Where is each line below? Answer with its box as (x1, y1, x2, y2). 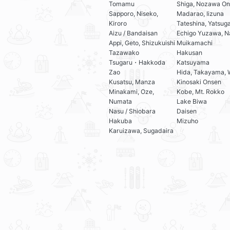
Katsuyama (177, 59, 210, 67)
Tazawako (109, 49, 139, 57)
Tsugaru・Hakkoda (109, 59, 165, 67)
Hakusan (177, 49, 203, 57)
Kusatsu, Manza (109, 78, 155, 86)
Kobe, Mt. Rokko (177, 88, 225, 96)
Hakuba (109, 117, 132, 125)
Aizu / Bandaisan (109, 29, 158, 37)
